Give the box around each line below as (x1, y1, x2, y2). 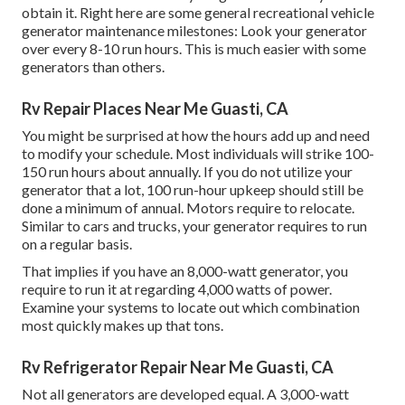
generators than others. (22, 58, 165, 76)
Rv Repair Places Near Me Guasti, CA (22, 99, 288, 119)
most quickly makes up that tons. (22, 316, 223, 334)
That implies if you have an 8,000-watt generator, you (22, 262, 348, 280)
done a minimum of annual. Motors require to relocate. (22, 199, 354, 217)
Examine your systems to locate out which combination (22, 298, 360, 316)
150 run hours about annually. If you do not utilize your (22, 163, 353, 181)
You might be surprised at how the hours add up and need (22, 127, 370, 145)
